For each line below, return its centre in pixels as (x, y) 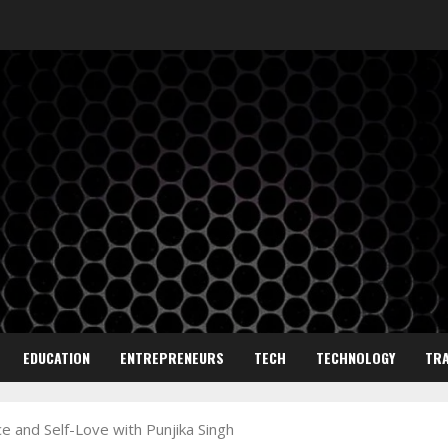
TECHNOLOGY (355, 357)
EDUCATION (56, 357)
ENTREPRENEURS (172, 357)
